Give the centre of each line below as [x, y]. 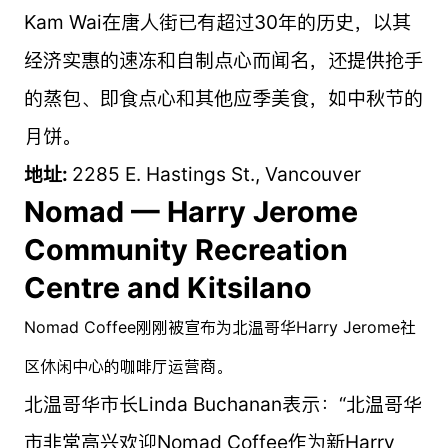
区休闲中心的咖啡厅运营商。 [127, 365]
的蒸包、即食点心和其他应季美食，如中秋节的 [223, 97]
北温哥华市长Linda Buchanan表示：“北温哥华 [222, 403]
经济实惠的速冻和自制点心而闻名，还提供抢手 [223, 59]
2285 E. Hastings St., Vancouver [216, 173]
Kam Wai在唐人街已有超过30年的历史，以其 [217, 21]
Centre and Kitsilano [167, 287]
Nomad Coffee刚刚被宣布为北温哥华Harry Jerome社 [219, 326]
